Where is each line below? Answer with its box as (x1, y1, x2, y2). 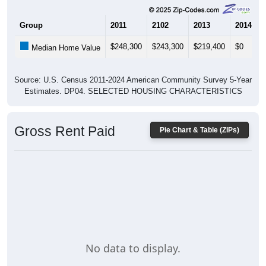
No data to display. (85, 241, 180, 255)
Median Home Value (29, 43, 100, 53)
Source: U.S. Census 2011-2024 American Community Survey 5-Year (14, 75, 252, 85)
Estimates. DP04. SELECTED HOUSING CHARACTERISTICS (24, 87, 242, 96)
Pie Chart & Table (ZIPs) (160, 126, 239, 135)
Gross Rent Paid (14, 123, 115, 140)
